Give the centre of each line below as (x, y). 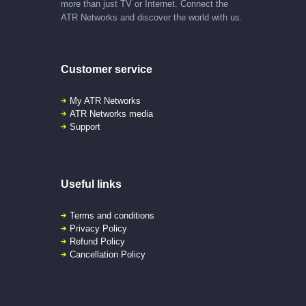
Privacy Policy (98, 229)
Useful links (91, 184)
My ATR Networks (105, 100)
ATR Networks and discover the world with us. (152, 17)
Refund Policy (97, 242)
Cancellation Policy (108, 255)
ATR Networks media (111, 113)
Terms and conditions (112, 216)
